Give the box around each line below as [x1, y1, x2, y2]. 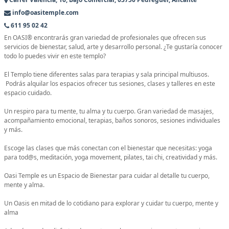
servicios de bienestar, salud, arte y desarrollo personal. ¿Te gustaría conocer [4, 42, 222, 52]
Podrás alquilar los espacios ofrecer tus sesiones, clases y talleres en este [4, 79, 215, 88]
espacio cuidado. [4, 88, 52, 98]
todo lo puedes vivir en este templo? [4, 52, 106, 61]
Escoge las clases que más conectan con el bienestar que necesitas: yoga [4, 144, 212, 153]
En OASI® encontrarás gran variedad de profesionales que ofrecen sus [4, 33, 206, 42]
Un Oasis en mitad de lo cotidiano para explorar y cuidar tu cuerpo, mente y [4, 199, 218, 208]
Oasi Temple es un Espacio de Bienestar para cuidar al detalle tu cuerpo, [4, 171, 210, 180]
